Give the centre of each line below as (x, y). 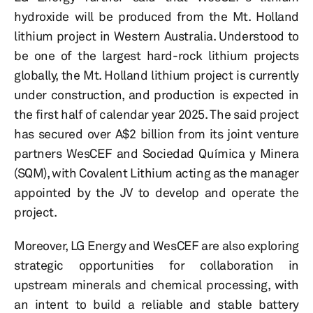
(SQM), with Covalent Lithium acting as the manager (156, 173)
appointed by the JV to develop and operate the (156, 192)
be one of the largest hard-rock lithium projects (156, 56)
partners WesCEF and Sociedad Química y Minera (156, 153)
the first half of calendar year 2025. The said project (156, 114)
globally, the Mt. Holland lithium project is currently (156, 75)
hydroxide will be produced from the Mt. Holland (156, 16)
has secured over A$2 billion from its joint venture (156, 134)
